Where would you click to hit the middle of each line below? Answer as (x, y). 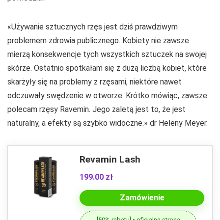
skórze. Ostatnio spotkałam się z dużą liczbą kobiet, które (107, 68)
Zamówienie (142, 198)
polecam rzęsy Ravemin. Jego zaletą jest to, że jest (96, 110)
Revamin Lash (110, 160)
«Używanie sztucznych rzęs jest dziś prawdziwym (93, 27)
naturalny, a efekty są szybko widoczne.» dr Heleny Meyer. (108, 123)
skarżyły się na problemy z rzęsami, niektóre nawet (95, 82)
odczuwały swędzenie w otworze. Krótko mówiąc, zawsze (107, 96)
